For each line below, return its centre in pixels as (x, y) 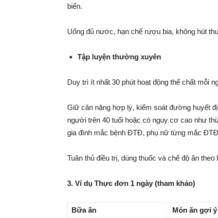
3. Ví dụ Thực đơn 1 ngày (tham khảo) (131, 183)
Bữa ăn (84, 210)
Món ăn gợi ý (195, 210)
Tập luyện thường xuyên (119, 57)
